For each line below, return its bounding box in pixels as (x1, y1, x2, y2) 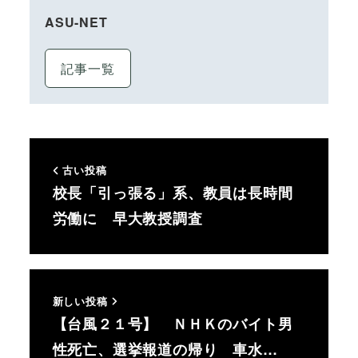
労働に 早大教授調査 (52, 208, 203, 229)
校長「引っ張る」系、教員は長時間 (52, 182, 293, 204)
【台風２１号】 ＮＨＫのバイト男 (52, 312, 293, 334)
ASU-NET (44, 12, 108, 31)
